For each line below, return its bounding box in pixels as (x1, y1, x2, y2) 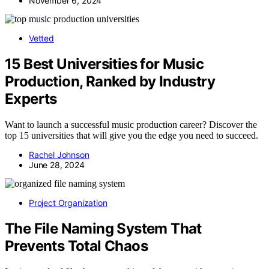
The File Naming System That (5, 220, 202, 238)
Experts (5, 90, 57, 108)
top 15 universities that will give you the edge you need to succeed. (5, 130, 258, 141)
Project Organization (29, 198, 107, 208)
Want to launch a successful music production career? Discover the (5, 119, 257, 130)
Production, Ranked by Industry (5, 73, 215, 91)
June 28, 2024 (29, 160, 85, 171)
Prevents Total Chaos (5, 237, 148, 255)
